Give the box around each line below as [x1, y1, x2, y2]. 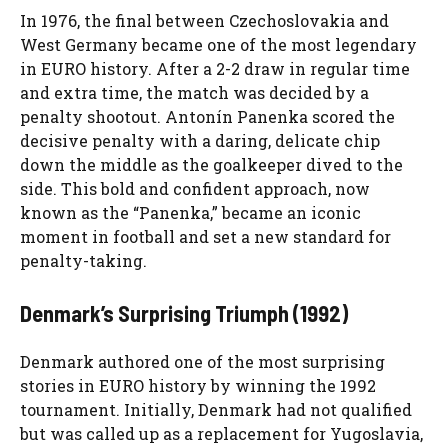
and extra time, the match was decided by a [20, 82, 369, 103]
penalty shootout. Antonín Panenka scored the [20, 106, 395, 127]
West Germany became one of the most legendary [20, 34, 417, 55]
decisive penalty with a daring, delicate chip [20, 130, 380, 151]
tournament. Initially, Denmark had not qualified [20, 399, 412, 420]
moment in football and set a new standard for [20, 226, 391, 247]
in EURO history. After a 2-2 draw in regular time [20, 58, 410, 79]
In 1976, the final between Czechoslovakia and [20, 10, 389, 31]
